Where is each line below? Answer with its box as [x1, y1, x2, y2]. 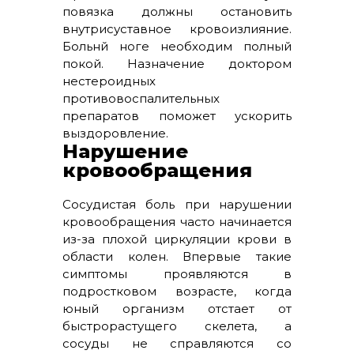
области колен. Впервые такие [62, 249, 292, 264]
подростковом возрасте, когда [62, 284, 292, 299]
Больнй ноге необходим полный [62, 39, 292, 54]
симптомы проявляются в [62, 266, 292, 281]
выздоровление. [62, 126, 168, 141]
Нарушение [62, 140, 188, 163]
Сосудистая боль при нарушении [62, 197, 292, 212]
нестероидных [62, 73, 156, 88]
